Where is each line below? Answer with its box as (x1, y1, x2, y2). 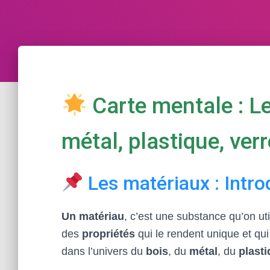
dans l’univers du (61, 245, 146, 257)
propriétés (82, 228, 135, 240)
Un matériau (61, 210, 124, 222)
